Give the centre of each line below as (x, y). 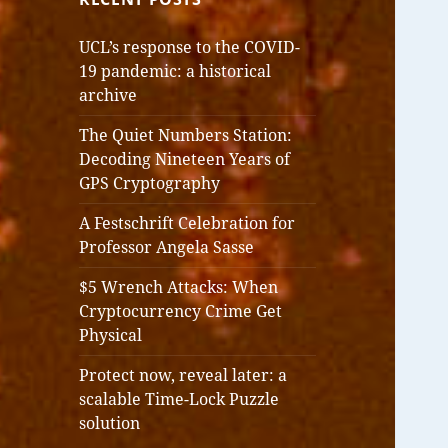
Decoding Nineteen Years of (185, 159)
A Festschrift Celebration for (187, 223)
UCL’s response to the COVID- (190, 47)
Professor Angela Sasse (167, 247)
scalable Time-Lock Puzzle (179, 399)
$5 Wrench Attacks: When (179, 287)
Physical (111, 335)
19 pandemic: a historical (175, 71)
